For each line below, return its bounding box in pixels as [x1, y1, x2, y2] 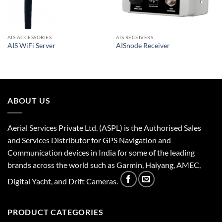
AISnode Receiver [115, 42, 170, 50]
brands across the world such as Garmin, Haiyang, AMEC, [7, 160, 201, 169]
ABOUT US [7, 96, 51, 106]
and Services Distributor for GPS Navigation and [7, 135, 171, 145]
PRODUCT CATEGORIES [7, 207, 104, 217]
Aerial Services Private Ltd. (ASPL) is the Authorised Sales [7, 122, 201, 132]
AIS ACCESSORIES [7, 34, 52, 40]
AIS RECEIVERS [115, 34, 154, 40]
